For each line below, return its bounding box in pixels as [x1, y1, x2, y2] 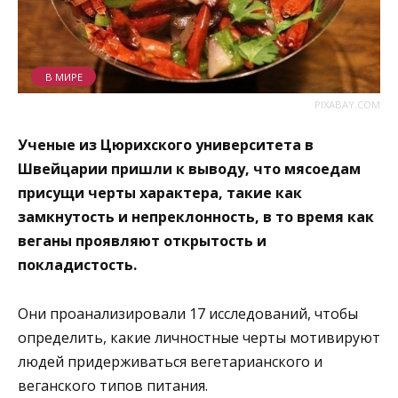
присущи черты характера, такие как [18, 183, 302, 203]
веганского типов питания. [18, 375, 208, 395]
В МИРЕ [44, 69, 83, 84]
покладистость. [18, 255, 137, 275]
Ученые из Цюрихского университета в [18, 135, 314, 155]
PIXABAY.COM [314, 98, 380, 112]
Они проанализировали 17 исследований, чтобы [18, 303, 358, 323]
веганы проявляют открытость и [18, 231, 267, 251]
